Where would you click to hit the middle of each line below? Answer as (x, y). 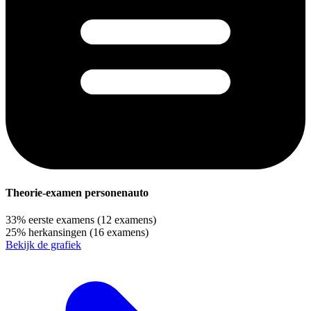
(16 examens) (119, 233)
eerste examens (61, 220)
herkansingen (58, 233)
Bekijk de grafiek (43, 245)
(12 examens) (127, 220)
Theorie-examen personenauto (77, 193)
